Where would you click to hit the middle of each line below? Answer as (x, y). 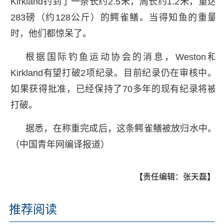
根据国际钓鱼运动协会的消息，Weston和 (121, 57)
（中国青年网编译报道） (60, 144)
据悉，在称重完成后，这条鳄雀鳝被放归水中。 (121, 128)
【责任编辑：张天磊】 (175, 176)
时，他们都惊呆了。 (51, 33)
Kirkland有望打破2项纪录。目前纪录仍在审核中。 (113, 73)
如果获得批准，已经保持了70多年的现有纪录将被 (113, 89)
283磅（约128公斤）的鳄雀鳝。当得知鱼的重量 (113, 17)
